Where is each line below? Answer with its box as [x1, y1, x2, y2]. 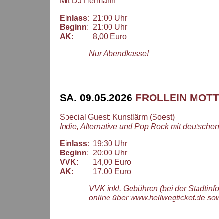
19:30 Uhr [89, 139, 127, 148]
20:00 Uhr [89, 148, 127, 157]
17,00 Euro [89, 167, 131, 175]
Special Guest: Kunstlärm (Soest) [60, 112, 175, 121]
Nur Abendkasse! [89, 49, 149, 58]
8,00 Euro [89, 32, 127, 41]
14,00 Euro [89, 157, 131, 166]
